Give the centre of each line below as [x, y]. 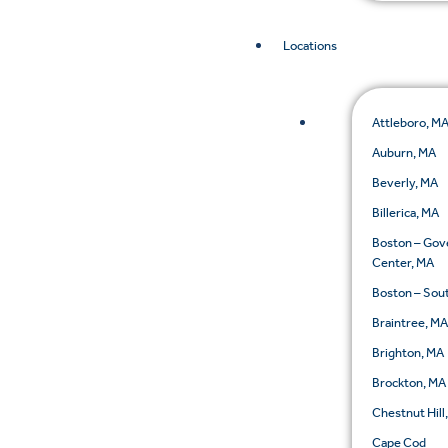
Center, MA [403, 263]
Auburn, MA [404, 153]
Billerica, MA [406, 213]
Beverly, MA [405, 183]
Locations [309, 46]
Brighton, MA [408, 353]
